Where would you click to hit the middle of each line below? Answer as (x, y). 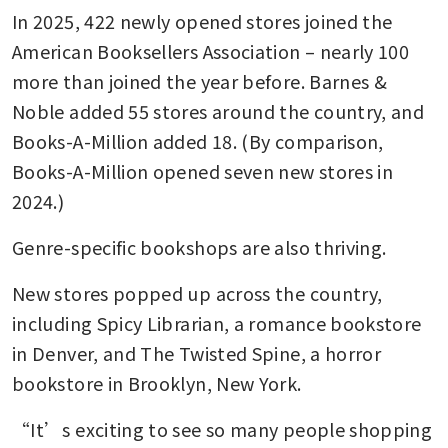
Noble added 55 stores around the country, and (218, 110)
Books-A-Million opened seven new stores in (203, 170)
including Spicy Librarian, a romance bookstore (217, 322)
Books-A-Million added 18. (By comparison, (198, 140)
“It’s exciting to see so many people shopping (222, 428)
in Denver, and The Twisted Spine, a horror (197, 352)
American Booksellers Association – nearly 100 (211, 50)
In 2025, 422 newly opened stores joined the (202, 20)
